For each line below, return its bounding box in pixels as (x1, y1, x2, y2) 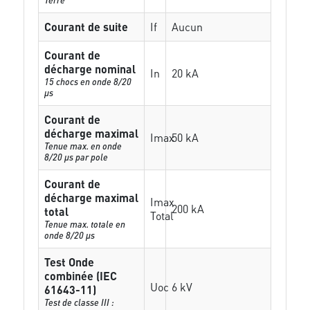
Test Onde (44, 255, 95, 269)
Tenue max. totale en (44, 218, 126, 230)
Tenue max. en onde (44, 140, 122, 152)
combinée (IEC (44, 268, 118, 283)
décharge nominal (44, 62, 136, 76)
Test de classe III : (44, 296, 115, 308)
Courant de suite (44, 19, 129, 34)
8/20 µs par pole (44, 151, 109, 163)
